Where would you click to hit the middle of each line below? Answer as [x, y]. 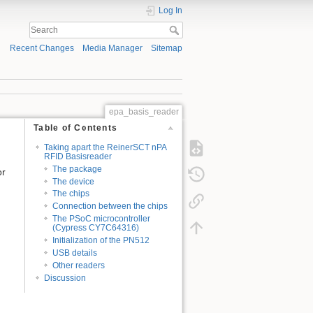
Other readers [79, 265]
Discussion [65, 278]
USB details [75, 253]
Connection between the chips [110, 206]
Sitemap [167, 49]
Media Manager [112, 49]
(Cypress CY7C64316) [96, 228]
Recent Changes [42, 49]
